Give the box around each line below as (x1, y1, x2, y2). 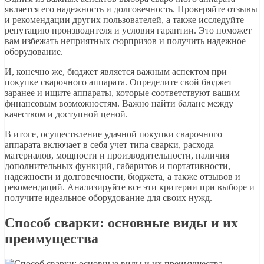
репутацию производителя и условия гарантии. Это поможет (5, 25, 252, 36)
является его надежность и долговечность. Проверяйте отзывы (5, 4, 258, 15)
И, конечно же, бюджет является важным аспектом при (5, 67, 227, 77)
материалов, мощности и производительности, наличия (5, 150, 229, 161)
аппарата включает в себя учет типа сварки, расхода (5, 140, 214, 150)
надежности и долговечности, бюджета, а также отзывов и (5, 171, 240, 182)
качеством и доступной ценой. (5, 109, 128, 120)
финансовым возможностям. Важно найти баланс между (5, 98, 233, 109)
